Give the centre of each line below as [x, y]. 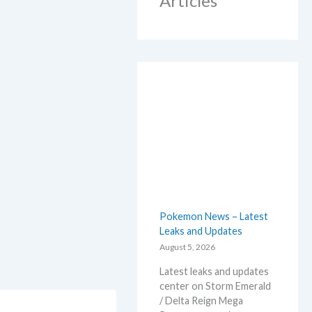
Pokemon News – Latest [214, 216]
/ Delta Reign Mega [202, 300]
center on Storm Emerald [216, 286]
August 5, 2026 [188, 247]
